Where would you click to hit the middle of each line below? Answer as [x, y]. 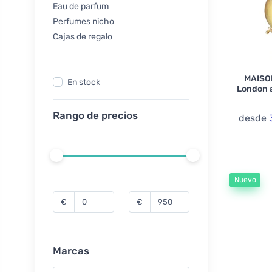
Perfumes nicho [83, 22]
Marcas [71, 250]
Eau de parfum [81, 7]
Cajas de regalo [83, 37]
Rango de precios [95, 116]
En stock [84, 83]
